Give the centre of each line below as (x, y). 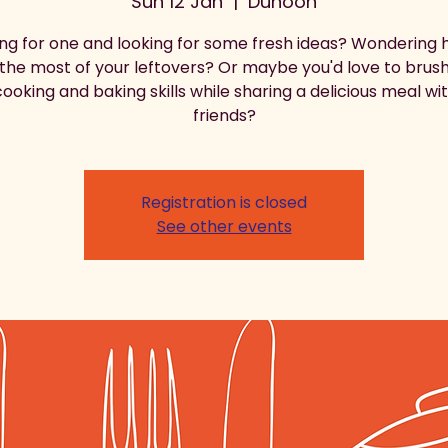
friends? (224, 115)
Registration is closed (224, 202)
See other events (224, 226)
